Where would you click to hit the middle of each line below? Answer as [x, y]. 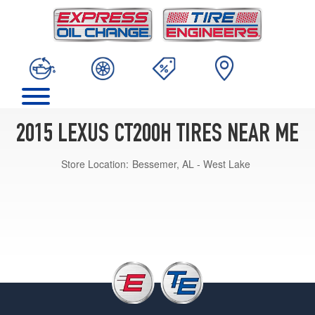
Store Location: [95, 163]
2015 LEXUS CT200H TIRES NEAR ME [157, 135]
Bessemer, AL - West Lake [191, 163]
